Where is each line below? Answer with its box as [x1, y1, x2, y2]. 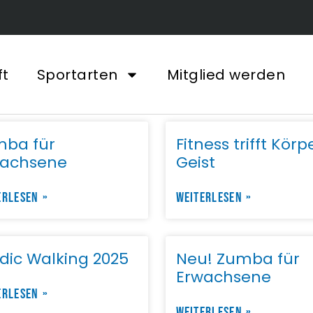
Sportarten [36, 64, 118, 85]
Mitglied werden [166, 64, 286, 85]
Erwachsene [175, 266, 271, 289]
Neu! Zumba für [175, 248, 300, 270]
